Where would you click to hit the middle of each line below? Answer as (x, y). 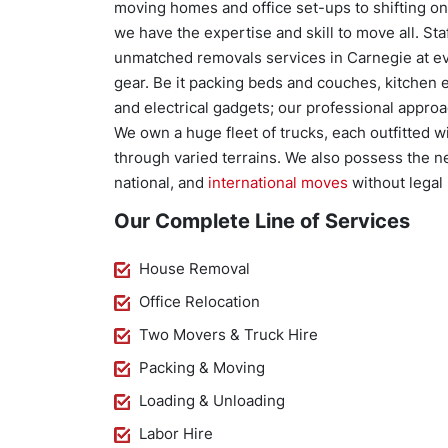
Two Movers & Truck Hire (228, 334)
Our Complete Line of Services (262, 221)
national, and (161, 182)
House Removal (194, 268)
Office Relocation (199, 301)
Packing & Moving (202, 367)
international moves (278, 182)
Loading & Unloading (212, 400)
